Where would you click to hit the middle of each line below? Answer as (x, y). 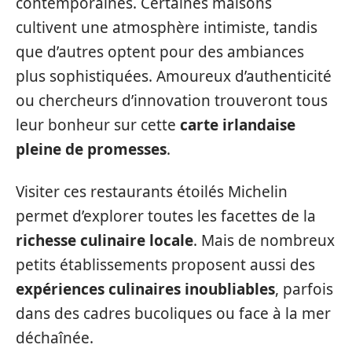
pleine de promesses (91, 149)
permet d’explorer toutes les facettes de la (166, 216)
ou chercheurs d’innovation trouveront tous (172, 101)
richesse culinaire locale (104, 240)
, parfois (304, 289)
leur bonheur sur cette (98, 125)
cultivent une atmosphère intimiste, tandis (167, 27)
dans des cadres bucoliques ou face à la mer (173, 313)
